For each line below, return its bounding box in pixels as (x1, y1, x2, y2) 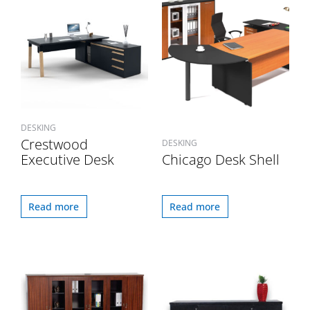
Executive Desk (21, 150, 114, 170)
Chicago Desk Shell (162, 150, 280, 170)
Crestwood (21, 135, 88, 154)
